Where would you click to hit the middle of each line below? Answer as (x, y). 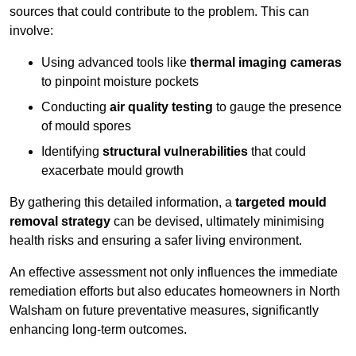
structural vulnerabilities (175, 152)
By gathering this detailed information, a (122, 203)
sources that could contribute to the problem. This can (159, 12)
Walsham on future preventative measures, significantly (164, 311)
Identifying (72, 152)
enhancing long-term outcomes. (98, 330)
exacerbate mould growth (112, 171)
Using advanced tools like (116, 63)
